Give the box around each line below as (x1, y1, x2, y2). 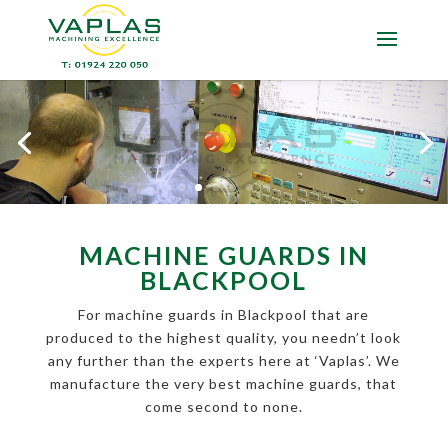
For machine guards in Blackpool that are (78, 306, 370, 324)
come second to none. (144, 398, 303, 416)
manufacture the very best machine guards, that (50, 375, 398, 393)
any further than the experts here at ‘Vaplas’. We (47, 352, 400, 370)
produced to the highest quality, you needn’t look (46, 329, 402, 347)
